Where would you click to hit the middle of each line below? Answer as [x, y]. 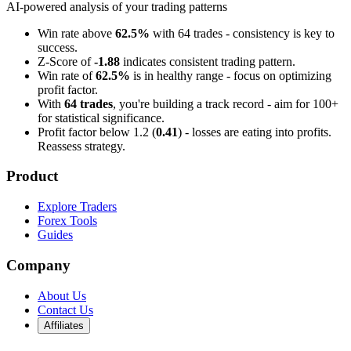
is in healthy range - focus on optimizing [231, 75]
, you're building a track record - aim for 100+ [226, 103]
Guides [55, 235]
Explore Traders [77, 207]
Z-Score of [66, 61]
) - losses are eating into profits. [255, 132]
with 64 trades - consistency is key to [242, 33]
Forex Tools [67, 221]
